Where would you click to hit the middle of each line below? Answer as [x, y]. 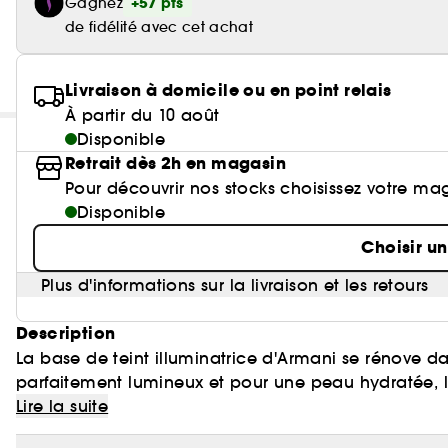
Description [66, 333]
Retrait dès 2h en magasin [175, 163]
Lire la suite [62, 406]
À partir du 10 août [142, 115]
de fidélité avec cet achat [159, 27]
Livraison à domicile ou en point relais [228, 90]
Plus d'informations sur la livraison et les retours [235, 285]
